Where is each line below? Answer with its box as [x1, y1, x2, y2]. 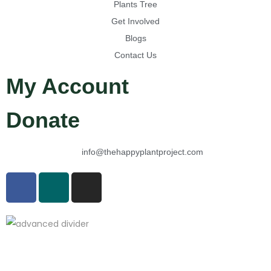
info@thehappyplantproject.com [81, 147, 203, 157]
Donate [6, 108, 80, 132]
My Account [6, 74, 129, 99]
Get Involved [111, 16, 160, 26]
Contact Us [114, 50, 157, 60]
